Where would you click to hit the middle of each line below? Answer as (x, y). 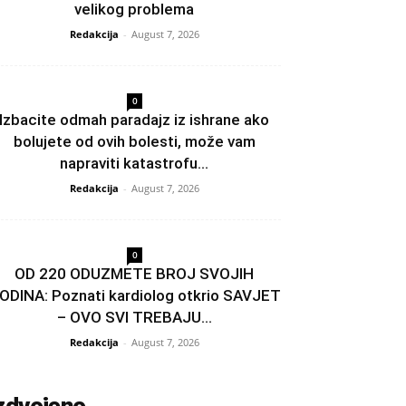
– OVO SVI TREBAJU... (134, 317)
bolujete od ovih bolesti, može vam (134, 141)
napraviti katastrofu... (134, 163)
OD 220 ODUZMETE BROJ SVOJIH (134, 274)
